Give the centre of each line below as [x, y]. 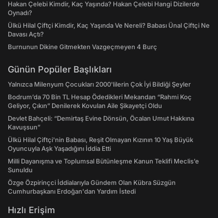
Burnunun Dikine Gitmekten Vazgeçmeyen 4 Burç [82, 47]
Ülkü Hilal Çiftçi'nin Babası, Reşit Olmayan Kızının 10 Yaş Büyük [100, 140]
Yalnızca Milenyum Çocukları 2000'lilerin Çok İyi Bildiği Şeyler [99, 84]
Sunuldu [20, 170]
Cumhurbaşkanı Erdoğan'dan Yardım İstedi [72, 191]
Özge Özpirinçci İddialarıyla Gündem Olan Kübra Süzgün [92, 183]
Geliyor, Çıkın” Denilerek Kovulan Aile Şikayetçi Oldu [85, 106]
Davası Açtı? [26, 34]
